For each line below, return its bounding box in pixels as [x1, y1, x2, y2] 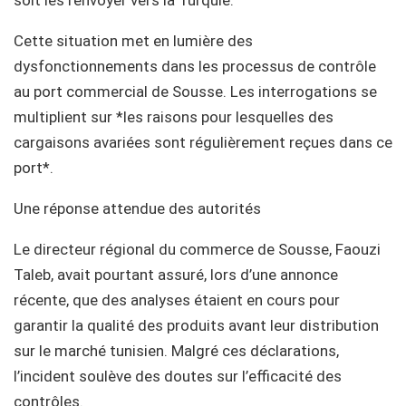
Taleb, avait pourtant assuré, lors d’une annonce [14, 265, 338, 284]
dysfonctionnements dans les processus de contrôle [14, 56, 376, 75]
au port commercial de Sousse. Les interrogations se [14, 82, 377, 101]
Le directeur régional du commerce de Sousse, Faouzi [14, 239, 381, 258]
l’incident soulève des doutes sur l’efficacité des [14, 366, 342, 385]
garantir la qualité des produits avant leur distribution [14, 315, 379, 334]
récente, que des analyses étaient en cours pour [14, 290, 340, 309]
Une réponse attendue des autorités [14, 198, 268, 217]
